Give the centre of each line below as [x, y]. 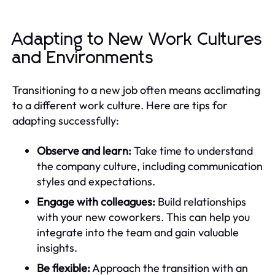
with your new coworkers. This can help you [143, 217]
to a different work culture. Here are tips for [120, 105]
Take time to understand [192, 150]
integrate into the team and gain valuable [138, 232]
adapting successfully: [66, 120]
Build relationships [201, 201]
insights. [57, 247]
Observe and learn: [84, 150]
